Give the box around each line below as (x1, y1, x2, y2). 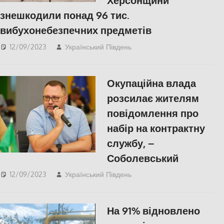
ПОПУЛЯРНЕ (147, 170, 191, 179)
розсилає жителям (106, 91, 199, 104)
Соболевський (106, 151, 178, 164)
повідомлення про (106, 106, 198, 119)
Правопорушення (147, 42, 205, 51)
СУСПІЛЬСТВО (138, 54, 188, 63)
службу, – (106, 136, 154, 149)
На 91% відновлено (106, 204, 200, 217)
